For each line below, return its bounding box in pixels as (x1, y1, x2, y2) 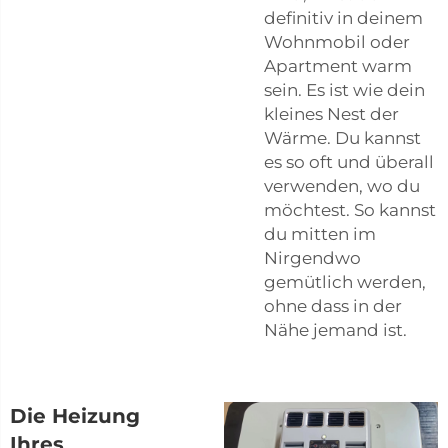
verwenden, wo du (264, 175, 420, 196)
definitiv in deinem (264, 7, 423, 28)
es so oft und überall (264, 151, 434, 172)
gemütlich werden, (264, 271, 426, 292)
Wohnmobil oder (264, 31, 410, 52)
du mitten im (264, 223, 376, 244)
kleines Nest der (264, 103, 399, 124)
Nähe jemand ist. (264, 319, 407, 340)
